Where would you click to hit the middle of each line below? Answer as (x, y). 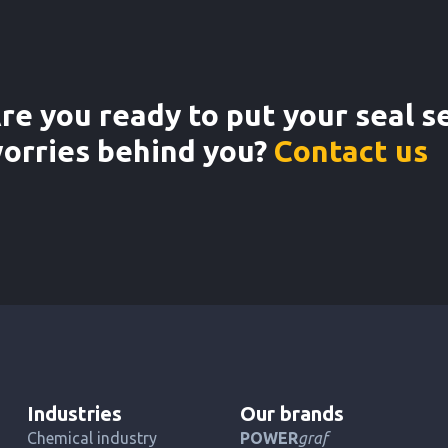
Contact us (351, 151)
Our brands (291, 413)
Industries (74, 413)
